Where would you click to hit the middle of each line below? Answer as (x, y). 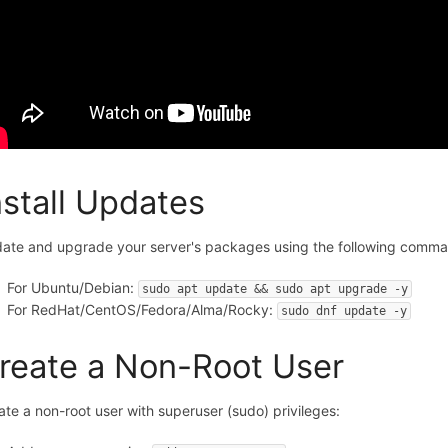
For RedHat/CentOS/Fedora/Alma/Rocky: (142, 310)
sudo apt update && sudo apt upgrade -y (275, 289)
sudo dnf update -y (344, 311)
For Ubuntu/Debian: (73, 288)
